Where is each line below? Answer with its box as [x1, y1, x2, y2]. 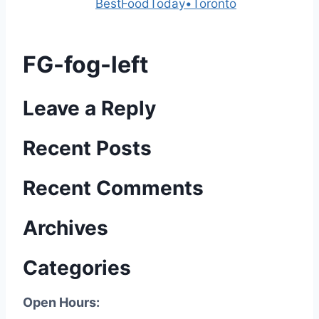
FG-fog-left [23, 50, 148, 78]
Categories [23, 255, 131, 280]
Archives [23, 215, 108, 240]
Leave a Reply [23, 95, 156, 120]
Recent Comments [23, 175, 204, 200]
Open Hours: [23, 294, 100, 310]
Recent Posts [23, 135, 152, 160]
